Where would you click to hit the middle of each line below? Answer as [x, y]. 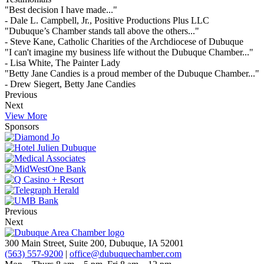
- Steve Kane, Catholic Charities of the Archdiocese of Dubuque [124, 42]
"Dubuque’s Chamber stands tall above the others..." [102, 31]
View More [26, 116]
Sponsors [22, 127]
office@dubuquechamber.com [126, 254]
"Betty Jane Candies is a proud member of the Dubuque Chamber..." [132, 74]
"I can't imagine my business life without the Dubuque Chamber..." [129, 52]
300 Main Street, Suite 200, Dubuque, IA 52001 [94, 243]
